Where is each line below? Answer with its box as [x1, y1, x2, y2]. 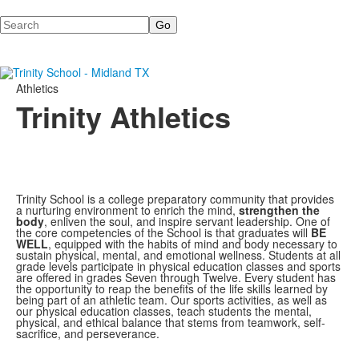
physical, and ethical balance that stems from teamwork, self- [16, 314, 325, 330]
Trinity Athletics [16, 95, 231, 137]
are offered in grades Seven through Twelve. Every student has [16, 269, 336, 285]
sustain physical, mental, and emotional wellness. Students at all [16, 247, 341, 263]
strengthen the [239, 202, 320, 218]
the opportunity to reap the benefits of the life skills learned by [16, 280, 328, 296]
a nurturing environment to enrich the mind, [16, 202, 239, 218]
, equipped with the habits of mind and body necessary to [48, 236, 337, 252]
